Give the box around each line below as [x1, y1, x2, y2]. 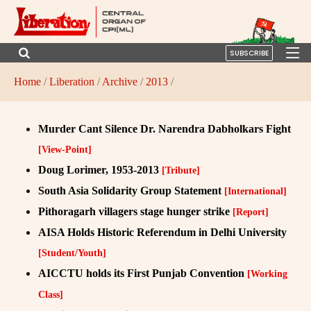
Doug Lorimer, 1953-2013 [38, 163, 162, 176]
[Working [247, 268, 287, 279]
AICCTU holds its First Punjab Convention [38, 267, 247, 279]
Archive [102, 75, 137, 87]
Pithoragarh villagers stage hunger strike [38, 205, 233, 217]
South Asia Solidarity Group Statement [38, 184, 224, 196]
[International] [224, 185, 287, 196]
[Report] [233, 206, 269, 217]
